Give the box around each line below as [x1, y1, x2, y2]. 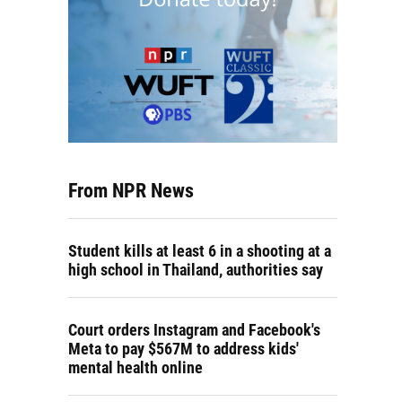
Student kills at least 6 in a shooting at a [68, 241, 331, 261]
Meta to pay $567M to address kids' [68, 339, 299, 359]
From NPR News [68, 179, 194, 203]
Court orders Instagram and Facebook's [68, 320, 320, 340]
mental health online [68, 358, 203, 378]
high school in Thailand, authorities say [68, 260, 323, 280]
